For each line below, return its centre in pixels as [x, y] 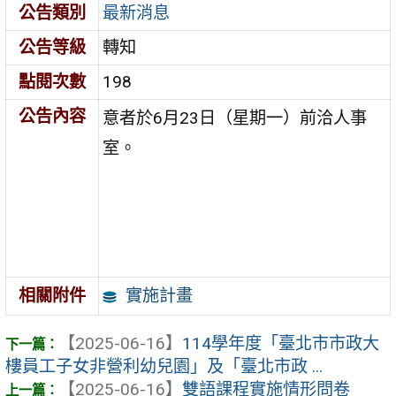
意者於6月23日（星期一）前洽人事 [235, 118]
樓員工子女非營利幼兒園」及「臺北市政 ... [164, 367]
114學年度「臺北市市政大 [281, 344]
